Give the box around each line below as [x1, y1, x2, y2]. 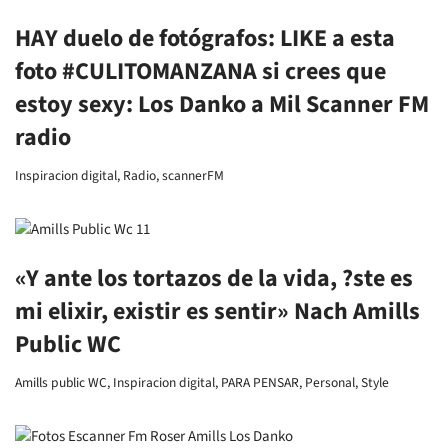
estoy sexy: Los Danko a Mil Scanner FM [15, 87, 429, 122]
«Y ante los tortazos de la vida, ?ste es [15, 261, 413, 296]
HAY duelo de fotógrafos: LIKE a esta [15, 21, 395, 56]
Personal [305, 373, 355, 392]
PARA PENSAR [221, 373, 299, 392]
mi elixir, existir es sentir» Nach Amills [15, 294, 420, 329]
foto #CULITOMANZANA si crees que [15, 54, 386, 89]
